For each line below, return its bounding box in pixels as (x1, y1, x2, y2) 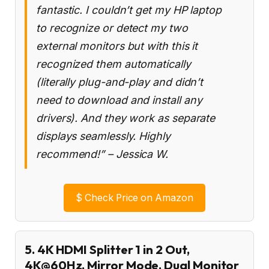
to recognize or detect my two (36, 22, 188, 34)
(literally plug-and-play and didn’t (36, 76, 204, 88)
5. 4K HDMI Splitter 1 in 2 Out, (25, 241, 190, 257)
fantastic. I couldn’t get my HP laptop (36, 4, 222, 16)
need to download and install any (36, 94, 202, 106)
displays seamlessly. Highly (36, 130, 171, 142)
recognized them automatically (36, 58, 191, 70)
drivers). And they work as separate (36, 112, 216, 124)
